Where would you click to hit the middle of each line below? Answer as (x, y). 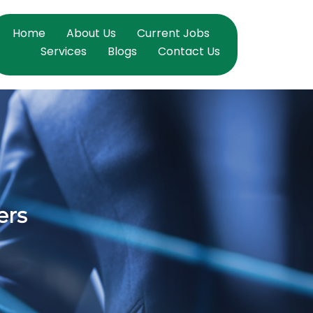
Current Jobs (174, 33)
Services (64, 51)
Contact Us (189, 51)
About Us (92, 33)
